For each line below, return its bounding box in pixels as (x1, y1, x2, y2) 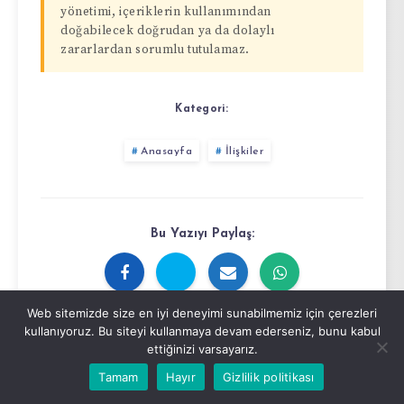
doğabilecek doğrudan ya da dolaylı (60, 23, 275, 40)
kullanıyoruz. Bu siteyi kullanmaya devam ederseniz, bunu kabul (23, 324, 381, 338)
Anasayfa (141, 146, 193, 158)
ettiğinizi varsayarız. (146, 342, 258, 356)
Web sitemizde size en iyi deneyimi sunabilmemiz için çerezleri (27, 306, 377, 320)
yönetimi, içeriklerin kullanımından (60, 5, 272, 21)
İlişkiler (225, 146, 264, 158)
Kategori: (175, 104, 229, 115)
